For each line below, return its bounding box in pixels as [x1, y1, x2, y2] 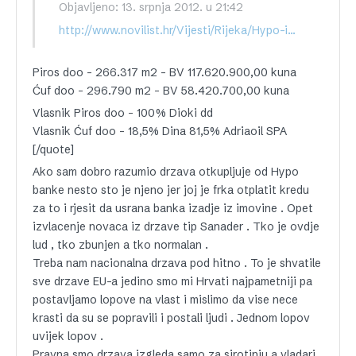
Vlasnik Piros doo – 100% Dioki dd [33, 106, 213, 121]
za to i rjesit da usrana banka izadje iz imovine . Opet [33, 201, 313, 216]
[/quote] [33, 142, 74, 157]
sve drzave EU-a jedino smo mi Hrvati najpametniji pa [33, 274, 312, 289]
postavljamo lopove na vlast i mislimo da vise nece [33, 292, 298, 308]
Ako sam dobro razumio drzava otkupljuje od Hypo [33, 164, 299, 180]
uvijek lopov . [33, 329, 103, 344]
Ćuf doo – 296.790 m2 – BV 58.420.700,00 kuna [33, 83, 289, 99]
